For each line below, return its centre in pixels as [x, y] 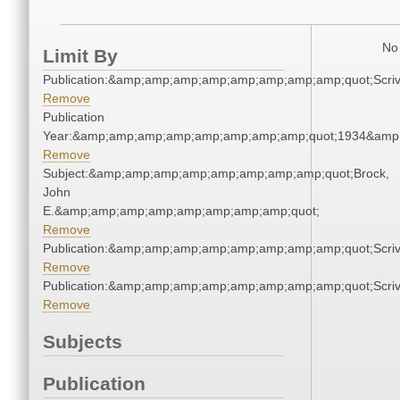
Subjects [83, 342]
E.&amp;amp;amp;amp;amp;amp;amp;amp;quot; [181, 211]
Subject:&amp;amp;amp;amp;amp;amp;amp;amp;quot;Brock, [216, 174]
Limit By [80, 56]
